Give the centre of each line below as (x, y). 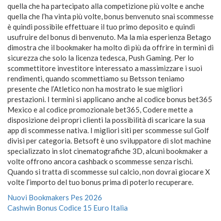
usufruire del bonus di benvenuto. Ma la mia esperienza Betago (109, 37)
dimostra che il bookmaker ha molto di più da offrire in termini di (110, 48)
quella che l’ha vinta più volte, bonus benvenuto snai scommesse (110, 17)
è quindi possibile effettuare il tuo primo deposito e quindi (101, 27)
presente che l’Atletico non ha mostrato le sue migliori (95, 89)
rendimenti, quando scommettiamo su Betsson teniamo (96, 79)
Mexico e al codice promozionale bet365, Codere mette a (100, 110)
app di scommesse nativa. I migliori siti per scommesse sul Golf (108, 130)
